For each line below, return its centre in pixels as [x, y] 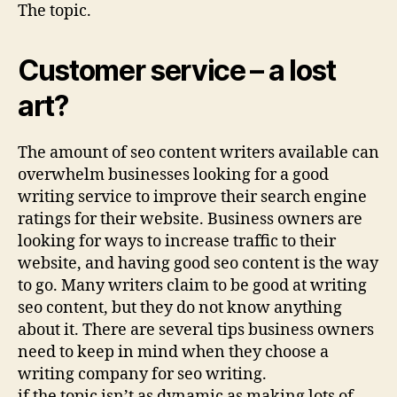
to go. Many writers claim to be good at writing [192, 285]
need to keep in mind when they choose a [173, 352]
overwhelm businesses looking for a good [173, 175]
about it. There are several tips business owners [196, 330]
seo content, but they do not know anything [180, 307]
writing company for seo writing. [142, 374]
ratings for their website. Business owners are [190, 219]
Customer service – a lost [177, 70]
